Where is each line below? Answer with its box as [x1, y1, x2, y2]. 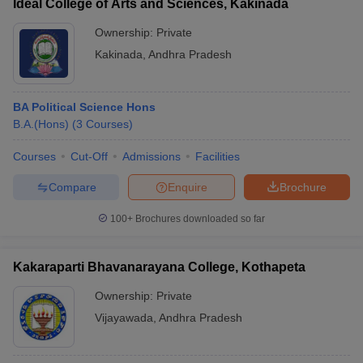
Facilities [195, 150, 240, 163]
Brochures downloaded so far [133, 213, 265, 224]
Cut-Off [70, 150, 108, 163]
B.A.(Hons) [13, 117, 69, 130]
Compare [48, 180, 96, 194]
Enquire [168, 180, 207, 194]
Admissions [122, 150, 181, 163]
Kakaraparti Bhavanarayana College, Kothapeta [13, 260, 305, 274]
